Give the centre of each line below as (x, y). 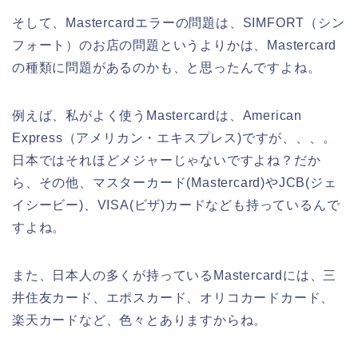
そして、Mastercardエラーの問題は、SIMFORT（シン (179, 22)
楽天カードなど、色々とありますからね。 (140, 320)
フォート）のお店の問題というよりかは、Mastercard (175, 45)
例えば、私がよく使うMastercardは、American (157, 115)
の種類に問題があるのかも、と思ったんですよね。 (167, 67)
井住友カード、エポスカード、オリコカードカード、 (173, 297)
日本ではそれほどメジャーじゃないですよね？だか (167, 160)
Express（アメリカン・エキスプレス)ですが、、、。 (174, 137)
